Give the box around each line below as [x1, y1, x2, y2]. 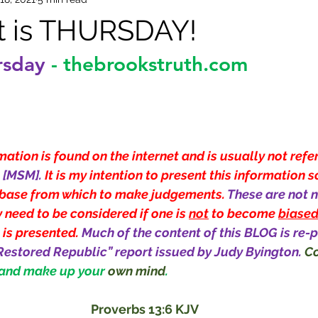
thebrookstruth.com [63, 52, 248, 76]
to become [209, 206, 278, 221]
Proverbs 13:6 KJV [91, 302, 199, 317]
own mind [108, 263, 165, 278]
